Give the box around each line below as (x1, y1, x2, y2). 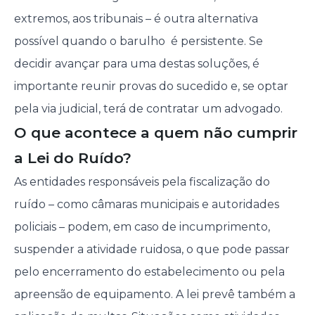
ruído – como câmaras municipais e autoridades (13, 198, 279, 212)
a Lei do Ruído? (13, 149, 131, 167)
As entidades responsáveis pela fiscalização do (13, 175, 270, 189)
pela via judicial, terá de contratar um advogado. (13, 102, 283, 116)
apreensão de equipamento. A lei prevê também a (13, 288, 295, 302)
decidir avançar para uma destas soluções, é (13, 57, 259, 71)
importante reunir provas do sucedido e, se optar (13, 79, 288, 94)
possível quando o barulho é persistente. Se (13, 34, 263, 49)
